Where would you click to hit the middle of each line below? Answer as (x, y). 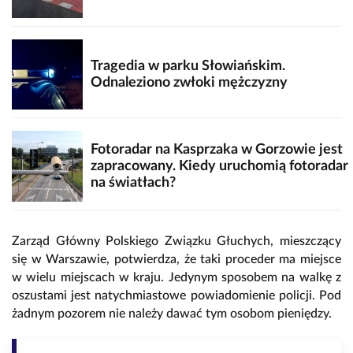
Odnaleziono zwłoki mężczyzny (189, 83)
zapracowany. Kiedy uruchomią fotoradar (219, 166)
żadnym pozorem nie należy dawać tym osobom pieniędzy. (172, 313)
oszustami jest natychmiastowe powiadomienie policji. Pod (176, 295)
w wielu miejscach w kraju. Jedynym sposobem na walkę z (176, 277)
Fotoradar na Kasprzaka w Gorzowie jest (216, 150)
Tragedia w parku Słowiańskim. (188, 66)
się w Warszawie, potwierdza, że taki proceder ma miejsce (176, 259)
